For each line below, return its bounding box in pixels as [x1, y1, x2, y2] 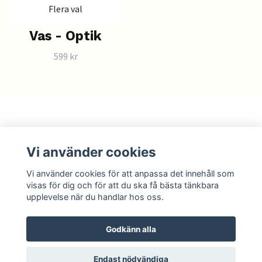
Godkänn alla [106, 224, 156, 234]
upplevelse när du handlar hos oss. [26, 191, 164, 202]
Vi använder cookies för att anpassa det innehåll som [26, 168, 235, 178]
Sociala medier [9, 167, 72, 179]
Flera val [49, 2, 82, 15]
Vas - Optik [29, 28, 102, 43]
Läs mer [9, 134, 42, 146]
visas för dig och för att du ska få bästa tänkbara [26, 180, 219, 190]
